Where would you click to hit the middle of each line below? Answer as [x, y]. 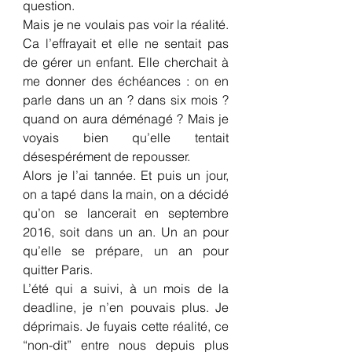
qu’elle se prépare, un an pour [126, 251]
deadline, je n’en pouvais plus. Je [126, 307]
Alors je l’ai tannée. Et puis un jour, [126, 175]
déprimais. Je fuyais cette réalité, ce [126, 326]
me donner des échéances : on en [126, 81]
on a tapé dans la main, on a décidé [126, 194]
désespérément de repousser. [106, 156]
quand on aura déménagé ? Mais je [126, 119]
